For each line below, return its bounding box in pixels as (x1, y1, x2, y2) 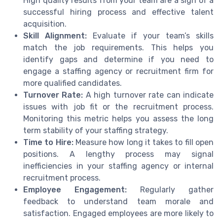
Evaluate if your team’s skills (87, 31, 214, 41)
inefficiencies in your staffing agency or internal (23, 161, 214, 171)
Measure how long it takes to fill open (73, 138, 214, 147)
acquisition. (23, 19, 67, 29)
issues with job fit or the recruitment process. (23, 102, 214, 112)
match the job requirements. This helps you (23, 43, 214, 53)
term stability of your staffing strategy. (23, 126, 168, 136)
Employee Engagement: (23, 185, 127, 195)
